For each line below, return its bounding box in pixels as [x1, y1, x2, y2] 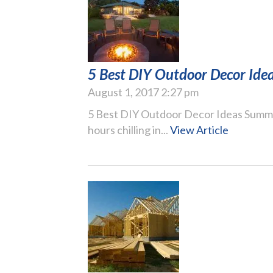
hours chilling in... [88, 122, 170, 136]
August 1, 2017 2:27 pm [88, 85, 199, 99]
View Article [170, 122, 229, 136]
